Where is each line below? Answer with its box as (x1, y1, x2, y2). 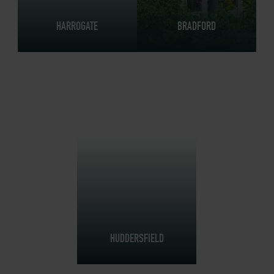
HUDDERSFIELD (109, 231, 164, 246)
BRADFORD (177, 18, 216, 34)
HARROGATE (56, 18, 98, 34)
